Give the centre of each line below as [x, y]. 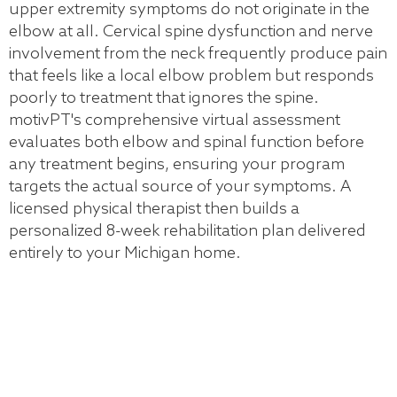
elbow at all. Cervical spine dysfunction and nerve [191, 31]
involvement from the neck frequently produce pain [198, 54]
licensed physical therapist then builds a [154, 209]
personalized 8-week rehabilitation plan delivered [187, 231]
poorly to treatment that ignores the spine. [164, 98]
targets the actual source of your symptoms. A [180, 187]
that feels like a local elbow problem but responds [191, 76]
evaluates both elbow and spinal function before [187, 142]
